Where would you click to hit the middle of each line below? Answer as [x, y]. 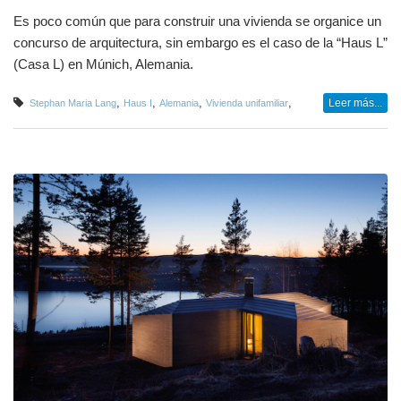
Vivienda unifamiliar [247, 102]
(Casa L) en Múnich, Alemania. [103, 64]
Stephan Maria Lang [73, 102]
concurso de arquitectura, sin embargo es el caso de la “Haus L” [200, 43]
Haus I [138, 102]
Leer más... [355, 102]
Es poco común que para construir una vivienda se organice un [197, 21]
